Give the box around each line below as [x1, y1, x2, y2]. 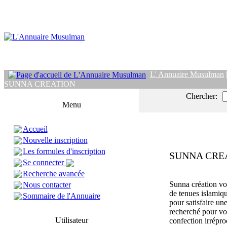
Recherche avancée [22, 169, 85, 178]
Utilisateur [55, 216, 88, 224]
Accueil [22, 125, 48, 133]
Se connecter [22, 158, 66, 167]
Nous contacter [22, 180, 71, 189]
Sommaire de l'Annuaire [22, 192, 100, 200]
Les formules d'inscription [22, 147, 105, 156]
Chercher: [186, 92, 217, 100]
